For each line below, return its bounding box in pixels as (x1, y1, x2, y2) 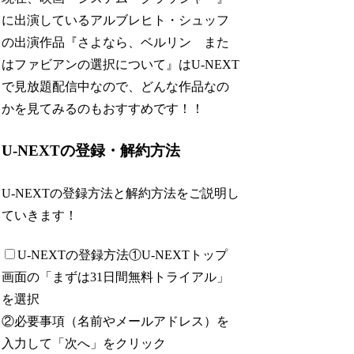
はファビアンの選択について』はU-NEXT (2, 57, 240, 71)
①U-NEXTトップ (129, 248, 228, 262)
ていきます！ (2, 208, 78, 222)
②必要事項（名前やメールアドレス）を (2, 314, 230, 328)
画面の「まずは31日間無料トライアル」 (2, 270, 230, 284)
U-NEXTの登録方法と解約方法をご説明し (2, 186, 240, 200)
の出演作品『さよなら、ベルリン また (2, 35, 230, 49)
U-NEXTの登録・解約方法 (2, 142, 181, 160)
